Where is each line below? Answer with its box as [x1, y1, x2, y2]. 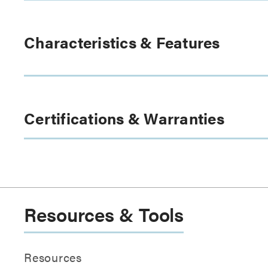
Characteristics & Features [24, 31, 220, 53]
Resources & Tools [24, 200, 184, 227]
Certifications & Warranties [24, 107, 224, 129]
